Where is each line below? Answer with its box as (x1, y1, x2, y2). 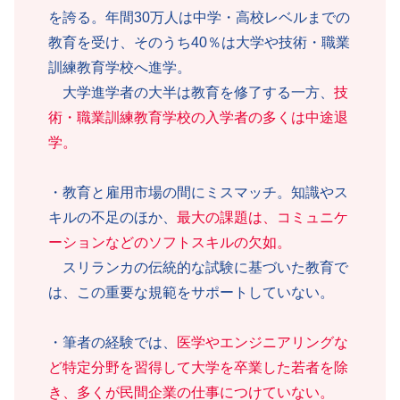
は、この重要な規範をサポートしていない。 (48, 284, 334, 300)
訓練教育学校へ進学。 (48, 59, 191, 75)
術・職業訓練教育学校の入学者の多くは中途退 (48, 109, 348, 125)
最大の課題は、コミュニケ (177, 209, 348, 225)
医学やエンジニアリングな (177, 334, 348, 350)
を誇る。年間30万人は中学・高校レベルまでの (48, 9, 350, 25)
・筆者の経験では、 (48, 334, 177, 350)
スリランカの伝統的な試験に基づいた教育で (48, 259, 348, 275)
